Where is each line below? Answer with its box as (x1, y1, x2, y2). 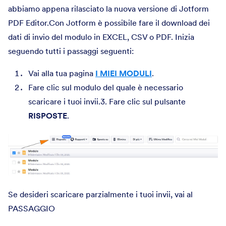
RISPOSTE (28, 110, 67, 121)
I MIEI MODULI (95, 68, 152, 78)
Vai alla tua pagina (28, 68, 95, 78)
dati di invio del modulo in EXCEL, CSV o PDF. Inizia (8, 32, 194, 42)
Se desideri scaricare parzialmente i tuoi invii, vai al (8, 189, 193, 199)
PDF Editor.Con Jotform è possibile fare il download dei (8, 18, 210, 28)
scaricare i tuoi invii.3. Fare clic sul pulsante (28, 96, 186, 106)
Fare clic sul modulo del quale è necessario (28, 82, 183, 92)
